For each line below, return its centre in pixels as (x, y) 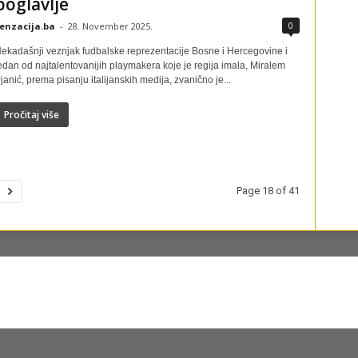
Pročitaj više (31, 115)
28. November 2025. (110, 26)
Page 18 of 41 (268, 191)
